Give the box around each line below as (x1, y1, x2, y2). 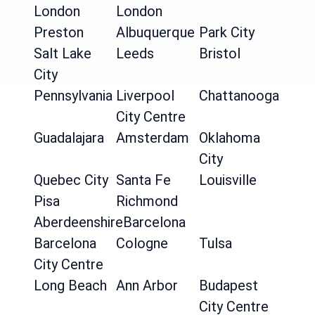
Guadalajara (34, 129, 104, 146)
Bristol (198, 45, 240, 62)
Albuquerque (116, 24, 195, 41)
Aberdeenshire (34, 214, 123, 231)
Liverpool (116, 87, 175, 104)
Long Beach (34, 277, 107, 294)
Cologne (116, 235, 169, 252)
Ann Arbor (116, 277, 179, 294)
